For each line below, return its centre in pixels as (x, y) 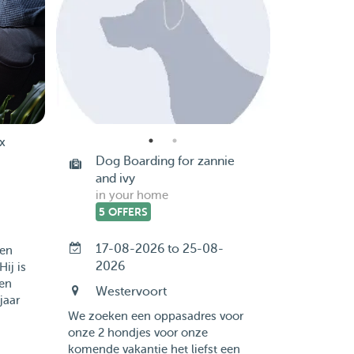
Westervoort (131, 292)
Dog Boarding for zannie (165, 161)
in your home (132, 196)
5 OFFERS (123, 212)
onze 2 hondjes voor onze (137, 333)
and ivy (115, 179)
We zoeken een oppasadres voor (155, 316)
